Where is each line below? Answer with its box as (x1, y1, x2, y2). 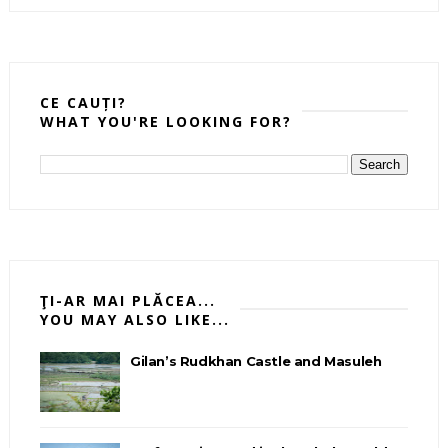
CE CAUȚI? (39, 93, 127, 113)
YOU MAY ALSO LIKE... (39, 310, 230, 330)
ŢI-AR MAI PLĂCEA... (39, 291, 216, 311)
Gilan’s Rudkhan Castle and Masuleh (129, 353, 382, 370)
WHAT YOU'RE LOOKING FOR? (39, 112, 292, 132)
